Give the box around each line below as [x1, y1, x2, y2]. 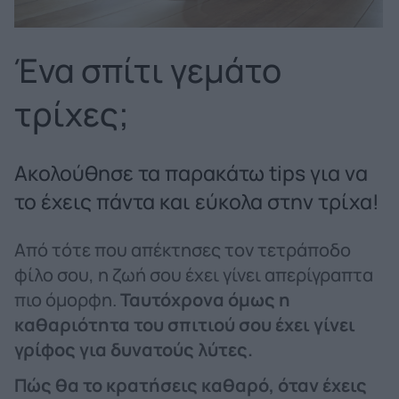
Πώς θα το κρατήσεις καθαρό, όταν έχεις [14, 372, 367, 397]
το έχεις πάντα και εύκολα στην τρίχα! [14, 186, 379, 216]
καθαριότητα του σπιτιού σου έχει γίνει [14, 312, 355, 337]
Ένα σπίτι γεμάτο [14, 47, 281, 93]
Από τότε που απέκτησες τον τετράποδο [14, 237, 351, 262]
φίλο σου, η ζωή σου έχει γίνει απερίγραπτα [14, 262, 373, 287]
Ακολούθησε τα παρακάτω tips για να [14, 158, 368, 187]
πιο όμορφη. [14, 287, 120, 312]
